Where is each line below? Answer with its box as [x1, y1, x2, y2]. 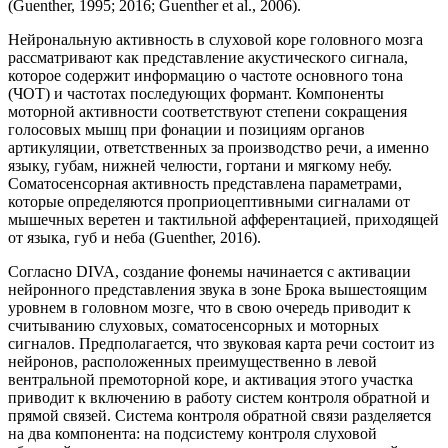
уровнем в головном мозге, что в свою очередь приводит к [8, 299, 411, 317]
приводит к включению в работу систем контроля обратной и [8, 389, 430, 407]
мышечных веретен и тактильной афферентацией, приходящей [8, 211, 439, 229]
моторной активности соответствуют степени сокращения [8, 103, 407, 121]
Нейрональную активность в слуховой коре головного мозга [8, 31, 423, 49]
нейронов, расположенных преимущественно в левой [8, 353, 377, 371]
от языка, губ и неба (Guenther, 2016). [8, 229, 261, 247]
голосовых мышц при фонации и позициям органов [8, 121, 365, 139]
